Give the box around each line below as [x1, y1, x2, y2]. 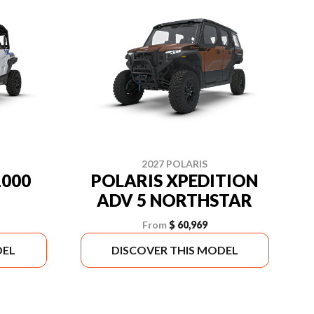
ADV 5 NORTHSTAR [97, 190, 253, 210]
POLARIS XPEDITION [91, 170, 259, 191]
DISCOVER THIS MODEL [111, 243, 238, 257]
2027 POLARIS [142, 158, 208, 170]
